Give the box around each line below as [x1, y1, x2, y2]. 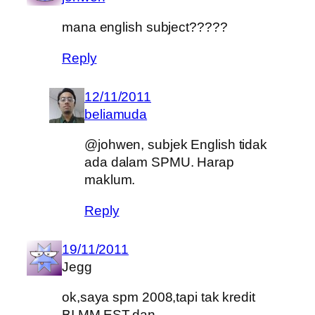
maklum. [84, 172, 136, 188]
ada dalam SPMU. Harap [84, 155, 234, 170]
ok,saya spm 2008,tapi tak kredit [62, 290, 255, 305]
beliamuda [84, 106, 148, 122]
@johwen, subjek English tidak [84, 137, 268, 153]
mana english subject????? [62, 20, 228, 35]
